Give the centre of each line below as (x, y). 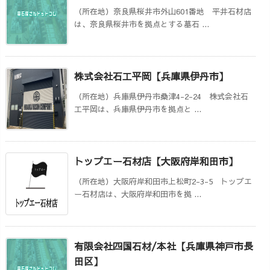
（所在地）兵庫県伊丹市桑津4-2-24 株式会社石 (161, 96)
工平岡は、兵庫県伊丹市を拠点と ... (138, 109)
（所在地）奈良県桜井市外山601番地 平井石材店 (163, 11)
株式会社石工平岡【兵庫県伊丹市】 (151, 76)
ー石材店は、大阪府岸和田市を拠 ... (138, 194)
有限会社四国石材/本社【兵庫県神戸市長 (164, 246)
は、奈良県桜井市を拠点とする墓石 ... (142, 24)
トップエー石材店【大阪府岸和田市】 (156, 161)
